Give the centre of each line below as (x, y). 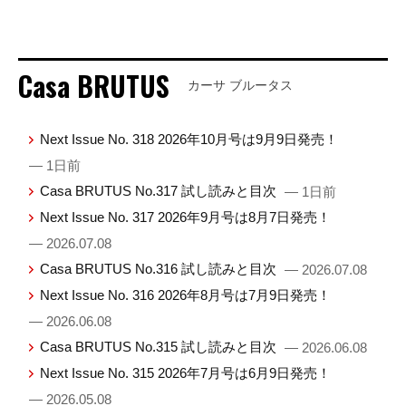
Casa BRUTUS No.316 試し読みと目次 (160, 268)
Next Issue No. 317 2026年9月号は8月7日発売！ (186, 217)
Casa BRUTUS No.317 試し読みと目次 (160, 190)
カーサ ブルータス (240, 86)
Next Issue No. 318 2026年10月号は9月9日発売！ (189, 139)
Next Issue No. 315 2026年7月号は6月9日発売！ (186, 372)
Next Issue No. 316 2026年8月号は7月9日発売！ (186, 295)
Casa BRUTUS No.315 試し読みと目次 (160, 346)
